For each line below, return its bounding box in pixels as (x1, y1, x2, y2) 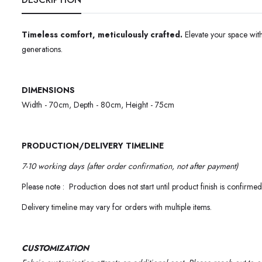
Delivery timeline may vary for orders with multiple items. (22, 201, 212, 213)
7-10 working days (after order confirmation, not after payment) (22, 160, 238, 173)
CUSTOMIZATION (22, 242, 89, 254)
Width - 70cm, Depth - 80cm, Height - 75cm (22, 99, 174, 111)
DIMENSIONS (22, 84, 75, 96)
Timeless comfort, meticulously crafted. (22, 29, 182, 41)
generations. (22, 43, 63, 56)
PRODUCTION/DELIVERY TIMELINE (22, 140, 164, 152)
